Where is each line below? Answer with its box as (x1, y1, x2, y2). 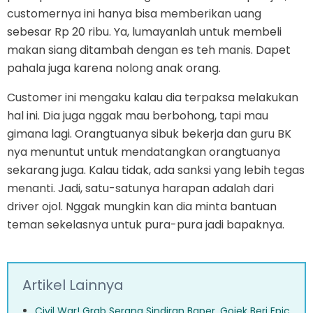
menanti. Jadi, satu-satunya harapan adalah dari (7, 180, 274, 196)
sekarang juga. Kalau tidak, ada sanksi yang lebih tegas (7, 161, 305, 178)
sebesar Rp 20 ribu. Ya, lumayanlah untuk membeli (7, 23, 282, 40)
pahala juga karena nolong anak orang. (7, 59, 221, 76)
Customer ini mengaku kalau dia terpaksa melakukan (7, 89, 298, 105)
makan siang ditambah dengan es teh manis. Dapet (7, 41, 291, 58)
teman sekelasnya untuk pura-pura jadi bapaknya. (7, 216, 284, 233)
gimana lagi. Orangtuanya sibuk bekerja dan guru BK (7, 125, 291, 142)
